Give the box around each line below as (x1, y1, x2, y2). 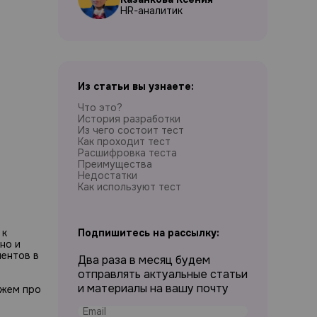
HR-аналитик (120, 4, 183, 17)
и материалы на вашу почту (78, 281, 229, 296)
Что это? (78, 101, 122, 114)
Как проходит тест (78, 135, 171, 148)
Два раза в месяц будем (78, 253, 210, 267)
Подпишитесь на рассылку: (78, 226, 219, 239)
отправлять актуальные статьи (78, 267, 248, 282)
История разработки (78, 113, 180, 125)
